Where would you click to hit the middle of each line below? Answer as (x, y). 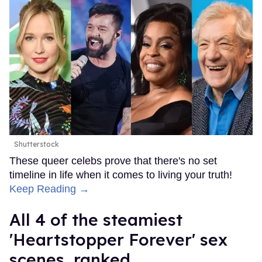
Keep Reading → (49, 189)
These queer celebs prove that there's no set (113, 161)
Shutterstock (37, 144)
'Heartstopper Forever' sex (118, 239)
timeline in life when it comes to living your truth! (121, 175)
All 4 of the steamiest (96, 219)
